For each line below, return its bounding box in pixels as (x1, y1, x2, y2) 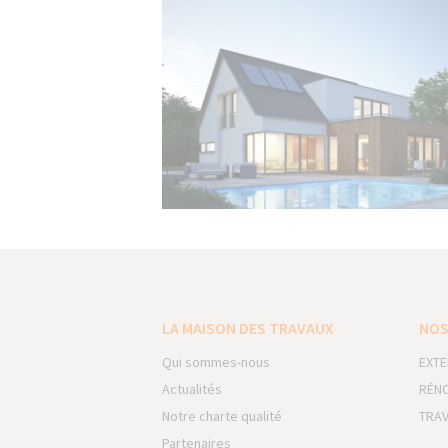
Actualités (162, 380, 222, 399)
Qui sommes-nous (162, 353, 270, 372)
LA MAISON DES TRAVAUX (162, 318, 334, 339)
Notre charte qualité (162, 407, 282, 426)
